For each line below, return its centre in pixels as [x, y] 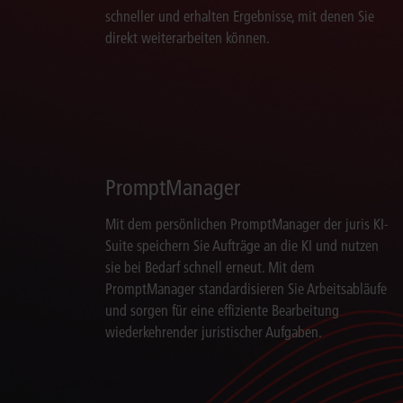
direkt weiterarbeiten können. [188, 38]
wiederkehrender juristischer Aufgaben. [214, 332]
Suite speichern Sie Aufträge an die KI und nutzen [242, 246]
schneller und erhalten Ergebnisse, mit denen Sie [240, 17]
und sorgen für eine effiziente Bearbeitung [222, 311]
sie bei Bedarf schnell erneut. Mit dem [210, 268]
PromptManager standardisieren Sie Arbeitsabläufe [246, 289]
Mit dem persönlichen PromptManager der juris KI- [247, 224]
